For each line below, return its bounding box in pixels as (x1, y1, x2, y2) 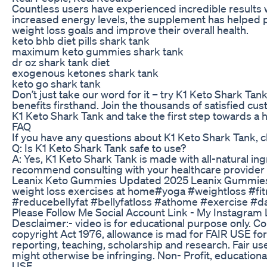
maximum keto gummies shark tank (12, 44, 184, 58)
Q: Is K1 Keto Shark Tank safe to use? (12, 141, 186, 154)
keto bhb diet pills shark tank (12, 33, 150, 47)
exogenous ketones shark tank (12, 66, 159, 79)
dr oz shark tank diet (12, 55, 110, 69)
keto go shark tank (12, 76, 101, 90)
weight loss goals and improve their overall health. (12, 23, 249, 36)
